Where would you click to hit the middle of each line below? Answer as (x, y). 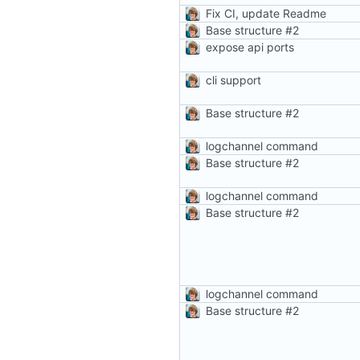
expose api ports (250, 47)
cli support (233, 80)
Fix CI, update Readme (266, 13)
